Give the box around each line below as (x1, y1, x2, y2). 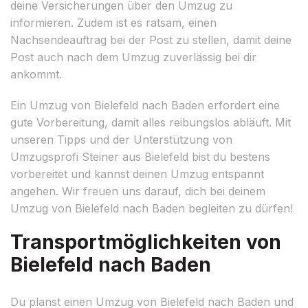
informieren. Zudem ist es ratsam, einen (10, 15, 217, 30)
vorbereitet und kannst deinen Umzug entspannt (10, 166, 264, 181)
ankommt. (10, 67, 62, 81)
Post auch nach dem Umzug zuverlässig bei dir (10, 49, 256, 64)
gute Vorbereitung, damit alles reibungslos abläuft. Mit (10, 115, 291, 129)
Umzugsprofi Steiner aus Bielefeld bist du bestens (10, 149, 270, 164)
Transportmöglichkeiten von (10, 230, 281, 254)
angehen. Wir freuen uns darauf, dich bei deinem (10, 184, 265, 198)
